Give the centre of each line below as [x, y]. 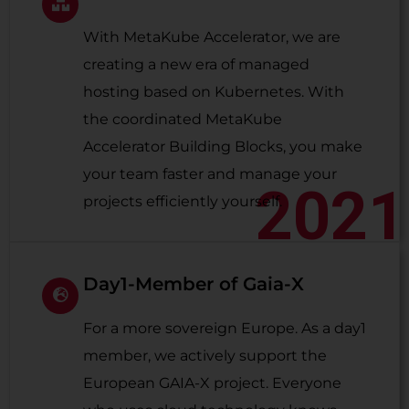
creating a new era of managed [196, 64]
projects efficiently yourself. [183, 201]
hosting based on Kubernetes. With [214, 92]
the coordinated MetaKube [183, 119]
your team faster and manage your [210, 174]
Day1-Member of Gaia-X [194, 284]
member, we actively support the [205, 356]
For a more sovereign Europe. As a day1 [225, 328]
